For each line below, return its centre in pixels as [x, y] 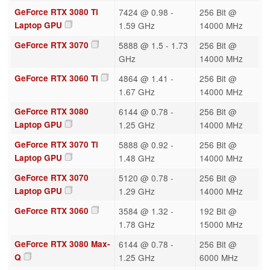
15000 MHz [221, 224]
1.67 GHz [137, 91]
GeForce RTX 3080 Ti [56, 11]
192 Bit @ [218, 211]
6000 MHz [218, 257]
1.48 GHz [137, 158]
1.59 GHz [137, 25]
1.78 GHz [137, 224]
